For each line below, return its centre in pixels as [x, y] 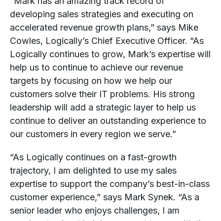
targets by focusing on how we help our [91, 81]
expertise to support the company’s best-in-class [110, 184]
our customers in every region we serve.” [93, 134]
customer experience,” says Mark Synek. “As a [105, 197]
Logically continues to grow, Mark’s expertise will [110, 54]
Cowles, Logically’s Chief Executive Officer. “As [107, 41]
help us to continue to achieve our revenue [96, 67]
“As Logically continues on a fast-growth [93, 157]
